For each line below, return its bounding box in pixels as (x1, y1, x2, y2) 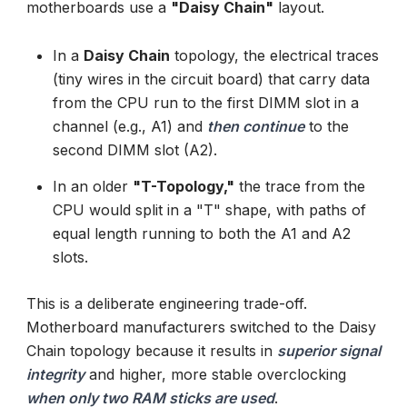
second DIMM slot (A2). (52, 140, 217, 159)
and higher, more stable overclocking (84, 365, 346, 384)
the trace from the (233, 176, 365, 195)
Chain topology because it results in (26, 342, 277, 361)
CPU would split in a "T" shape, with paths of (52, 200, 366, 219)
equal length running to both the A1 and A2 (52, 223, 351, 243)
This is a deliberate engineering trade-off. (26, 294, 307, 313)
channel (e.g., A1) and (52, 116, 207, 135)
